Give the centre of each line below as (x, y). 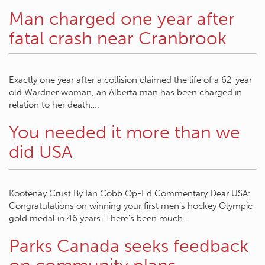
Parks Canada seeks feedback (129, 246)
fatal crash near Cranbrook (118, 38)
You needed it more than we (125, 132)
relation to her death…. (54, 105)
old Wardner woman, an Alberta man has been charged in (125, 92)
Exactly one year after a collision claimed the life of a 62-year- (132, 80)
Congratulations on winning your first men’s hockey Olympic (131, 206)
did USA (41, 152)
